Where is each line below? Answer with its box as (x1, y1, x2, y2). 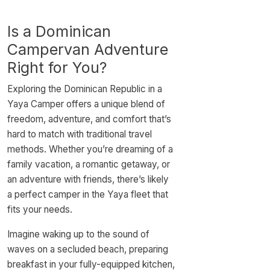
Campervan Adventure (7, 40, 168, 58)
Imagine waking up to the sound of (7, 228, 149, 240)
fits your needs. (7, 204, 72, 215)
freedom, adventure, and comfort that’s (7, 113, 171, 125)
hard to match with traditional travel (7, 128, 152, 140)
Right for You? (7, 58, 107, 77)
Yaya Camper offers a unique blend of (7, 98, 165, 110)
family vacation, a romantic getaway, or (7, 159, 170, 170)
